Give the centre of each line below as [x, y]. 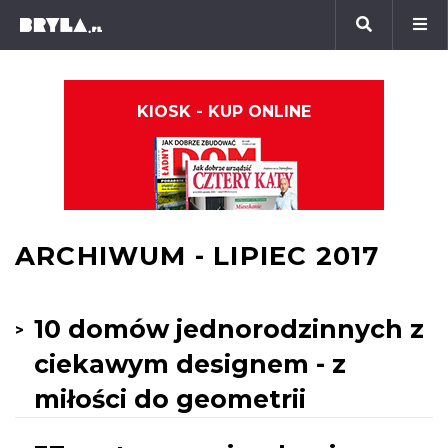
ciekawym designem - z [190, 364]
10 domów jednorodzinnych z [229, 329]
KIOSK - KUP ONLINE [224, 111]
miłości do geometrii [170, 399]
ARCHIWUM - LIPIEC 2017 [197, 256]
